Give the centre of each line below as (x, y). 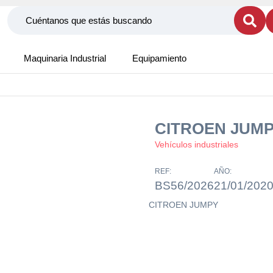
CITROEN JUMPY (183, 205)
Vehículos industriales (197, 144)
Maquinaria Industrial (65, 58)
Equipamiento (159, 58)
